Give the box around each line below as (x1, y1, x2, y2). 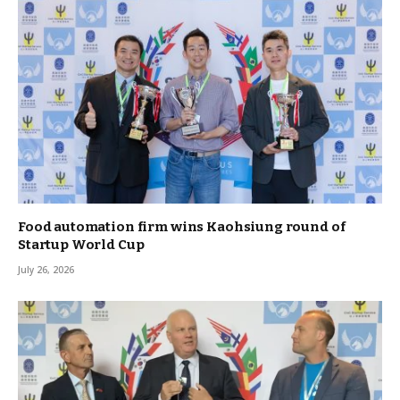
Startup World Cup (18, 237, 145, 254)
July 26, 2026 (18, 263, 74, 277)
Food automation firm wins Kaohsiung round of (18, 219, 346, 236)
